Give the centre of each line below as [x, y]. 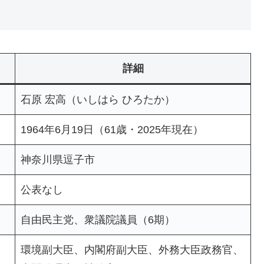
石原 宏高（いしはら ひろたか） [98, 99]
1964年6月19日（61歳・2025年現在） [112, 129]
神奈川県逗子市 [58, 159]
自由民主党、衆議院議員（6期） [98, 220]
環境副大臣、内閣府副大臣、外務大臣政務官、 [132, 250]
